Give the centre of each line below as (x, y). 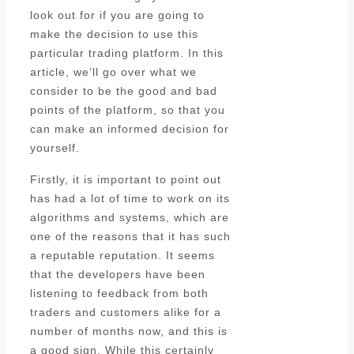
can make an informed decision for (130, 129)
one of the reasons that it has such (130, 237)
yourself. (55, 148)
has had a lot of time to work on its (130, 199)
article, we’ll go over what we (113, 72)
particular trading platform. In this (127, 53)
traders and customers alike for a (126, 313)
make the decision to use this (114, 34)
